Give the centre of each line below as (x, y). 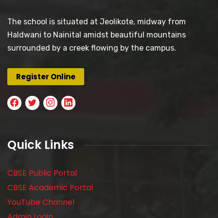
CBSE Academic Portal (50, 188)
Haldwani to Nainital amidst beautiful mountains (97, 35)
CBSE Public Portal (42, 173)
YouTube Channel (41, 202)
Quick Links (41, 145)
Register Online (46, 77)
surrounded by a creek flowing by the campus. (92, 48)
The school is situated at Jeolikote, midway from (97, 22)
